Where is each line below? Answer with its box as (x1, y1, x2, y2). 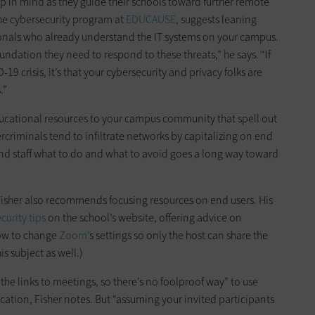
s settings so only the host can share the (89, 228, 268, 243)
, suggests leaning (176, 12, 257, 27)
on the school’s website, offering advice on (46, 210, 242, 226)
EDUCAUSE (126, 12, 176, 27)
